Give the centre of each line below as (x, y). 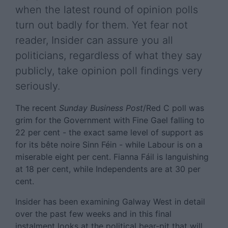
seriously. (38, 86)
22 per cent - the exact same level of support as (109, 132)
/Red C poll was (174, 108)
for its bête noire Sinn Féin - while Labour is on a (109, 145)
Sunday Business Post (101, 108)
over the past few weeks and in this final (93, 214)
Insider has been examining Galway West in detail (110, 202)
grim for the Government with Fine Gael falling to (110, 120)
